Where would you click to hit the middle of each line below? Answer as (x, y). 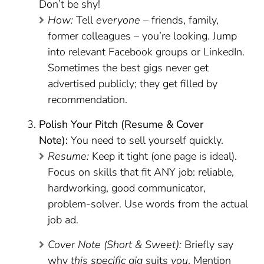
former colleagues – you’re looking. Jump (143, 36)
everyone (118, 20)
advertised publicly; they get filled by (133, 84)
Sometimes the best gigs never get (128, 68)
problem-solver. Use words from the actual (148, 204)
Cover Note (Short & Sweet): (115, 245)
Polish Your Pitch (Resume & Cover (121, 124)
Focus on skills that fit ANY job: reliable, (141, 172)
